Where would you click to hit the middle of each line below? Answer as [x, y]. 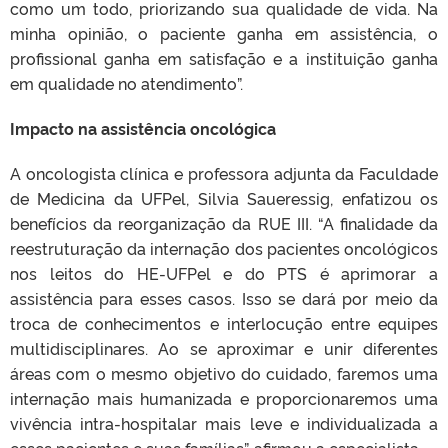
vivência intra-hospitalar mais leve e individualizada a [224, 423]
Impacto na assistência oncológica [143, 128]
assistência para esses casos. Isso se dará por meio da [224, 298]
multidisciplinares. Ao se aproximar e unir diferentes [224, 348]
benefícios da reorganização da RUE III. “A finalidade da [224, 223]
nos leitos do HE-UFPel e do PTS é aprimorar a [224, 273]
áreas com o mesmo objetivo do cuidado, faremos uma [224, 373]
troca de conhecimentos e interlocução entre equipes [224, 323]
